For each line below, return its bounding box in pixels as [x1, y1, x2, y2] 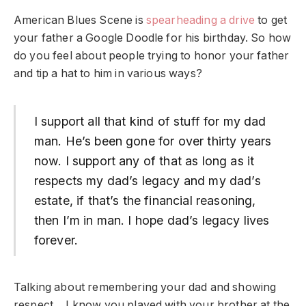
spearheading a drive [145, 14, 255, 27]
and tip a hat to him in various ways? [14, 67, 202, 81]
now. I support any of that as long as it [33, 154, 255, 169]
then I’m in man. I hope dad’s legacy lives [33, 213, 270, 228]
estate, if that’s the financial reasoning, [33, 193, 256, 208]
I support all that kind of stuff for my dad [33, 114, 266, 129]
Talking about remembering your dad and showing [14, 280, 277, 294]
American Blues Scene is [14, 14, 146, 27]
